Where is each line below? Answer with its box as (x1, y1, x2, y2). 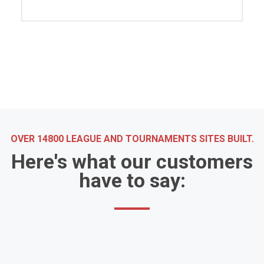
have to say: (78, 169, 186, 193)
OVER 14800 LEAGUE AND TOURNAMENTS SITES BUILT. (10, 133, 254, 145)
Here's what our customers (11, 150, 253, 174)
